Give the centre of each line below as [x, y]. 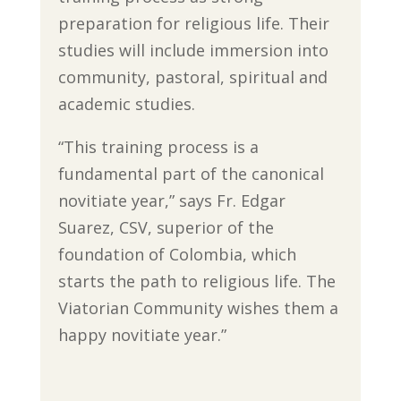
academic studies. [126, 103]
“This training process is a [158, 146]
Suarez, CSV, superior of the [166, 227]
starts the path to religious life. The [196, 281]
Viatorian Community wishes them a [198, 307]
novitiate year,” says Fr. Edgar [171, 200]
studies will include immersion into [193, 50]
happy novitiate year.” [142, 334]
